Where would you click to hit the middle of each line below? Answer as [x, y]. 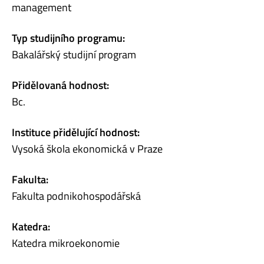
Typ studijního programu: [68, 38]
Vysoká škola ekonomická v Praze [87, 149]
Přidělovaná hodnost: [60, 85]
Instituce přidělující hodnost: [76, 133]
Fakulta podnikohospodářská [76, 196]
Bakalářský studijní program [74, 55]
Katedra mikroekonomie [66, 243]
